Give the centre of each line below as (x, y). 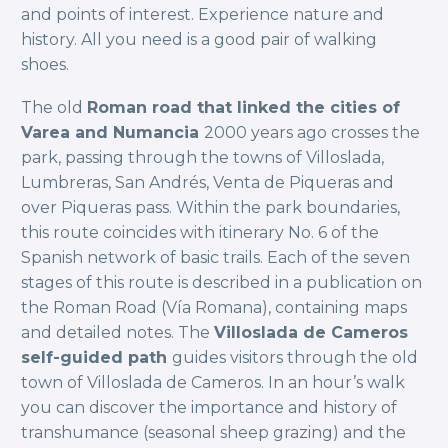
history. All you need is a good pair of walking (199, 39)
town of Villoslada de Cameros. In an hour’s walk (213, 382)
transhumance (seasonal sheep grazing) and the (213, 432)
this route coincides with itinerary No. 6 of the (200, 232)
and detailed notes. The (117, 332)
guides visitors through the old (295, 357)
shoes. (45, 64)
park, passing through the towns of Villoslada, (202, 157)
